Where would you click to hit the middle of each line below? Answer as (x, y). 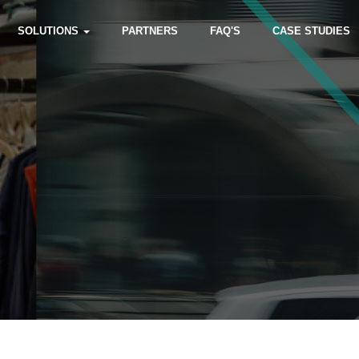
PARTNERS (150, 31)
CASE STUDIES (311, 31)
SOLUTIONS (50, 31)
